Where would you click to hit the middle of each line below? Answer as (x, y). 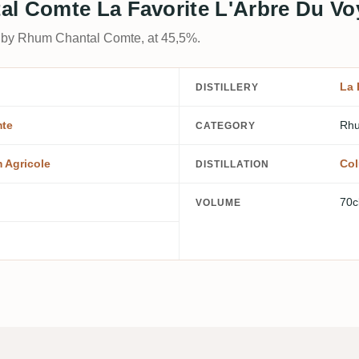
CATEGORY (226, 125)
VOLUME (218, 203)
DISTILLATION (232, 164)
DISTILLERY (227, 87)
